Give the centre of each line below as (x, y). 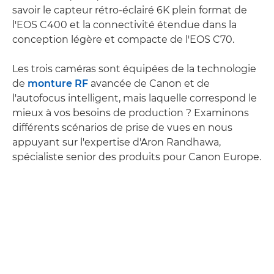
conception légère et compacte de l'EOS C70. (123, 39)
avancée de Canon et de (149, 83)
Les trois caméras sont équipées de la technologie (134, 68)
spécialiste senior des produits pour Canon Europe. (137, 157)
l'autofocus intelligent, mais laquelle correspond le (135, 98)
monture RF (58, 83)
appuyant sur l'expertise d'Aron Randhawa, (117, 142)
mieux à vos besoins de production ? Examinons (131, 113)
